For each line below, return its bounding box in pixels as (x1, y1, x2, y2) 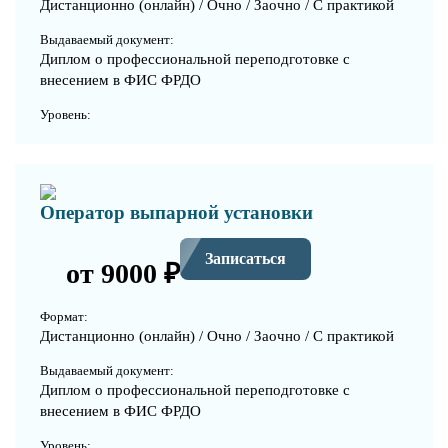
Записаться (205, 250, 286, 268)
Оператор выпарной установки (40, 201, 313, 223)
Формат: (40, 308, 88, 324)
